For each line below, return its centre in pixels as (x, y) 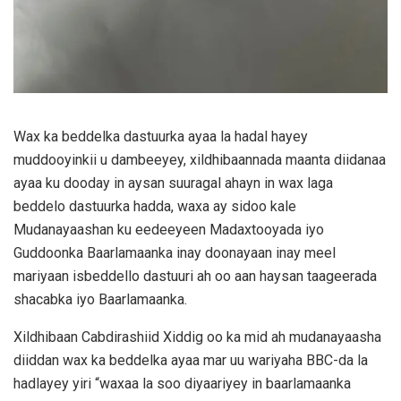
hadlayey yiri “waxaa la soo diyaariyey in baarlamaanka (182, 383)
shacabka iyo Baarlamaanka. (100, 299)
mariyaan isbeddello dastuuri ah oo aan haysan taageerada (195, 276)
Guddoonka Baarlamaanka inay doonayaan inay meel (175, 252)
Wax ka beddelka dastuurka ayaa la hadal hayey (161, 136)
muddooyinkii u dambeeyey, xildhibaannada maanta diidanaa (200, 159)
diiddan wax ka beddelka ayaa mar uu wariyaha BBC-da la (191, 360)
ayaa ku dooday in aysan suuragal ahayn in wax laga (173, 183)
